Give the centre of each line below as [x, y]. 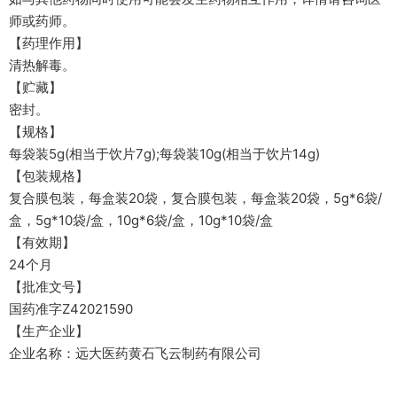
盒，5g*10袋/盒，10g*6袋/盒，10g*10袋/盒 [141, 220]
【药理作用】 [49, 43]
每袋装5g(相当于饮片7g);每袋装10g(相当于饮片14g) [164, 154]
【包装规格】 [49, 176]
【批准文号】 [49, 287]
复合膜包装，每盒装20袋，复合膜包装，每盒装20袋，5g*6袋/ [195, 198]
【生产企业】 [49, 331]
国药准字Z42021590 [71, 309]
